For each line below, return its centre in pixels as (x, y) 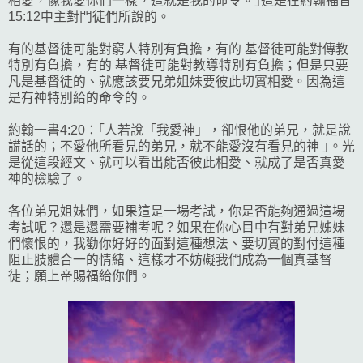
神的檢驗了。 (47, 178)
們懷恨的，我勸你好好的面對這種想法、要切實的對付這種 (177, 243)
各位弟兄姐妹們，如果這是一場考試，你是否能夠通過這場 (177, 211)
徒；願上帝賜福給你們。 (79, 275)
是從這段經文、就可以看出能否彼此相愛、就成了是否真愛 (177, 162)
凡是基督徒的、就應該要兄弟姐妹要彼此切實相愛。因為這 (177, 81)
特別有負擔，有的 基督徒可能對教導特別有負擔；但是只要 (178, 65)
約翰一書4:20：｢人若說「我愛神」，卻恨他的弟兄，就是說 (179, 130)
